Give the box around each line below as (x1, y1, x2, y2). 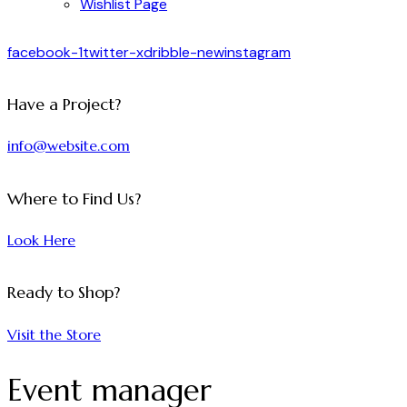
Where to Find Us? (7, 188, 141, 209)
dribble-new (144, 42, 224, 62)
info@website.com (7, 136, 130, 155)
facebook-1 (7, 42, 83, 62)
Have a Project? (7, 94, 121, 114)
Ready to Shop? (7, 283, 120, 303)
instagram (224, 42, 291, 62)
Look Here (7, 230, 75, 249)
